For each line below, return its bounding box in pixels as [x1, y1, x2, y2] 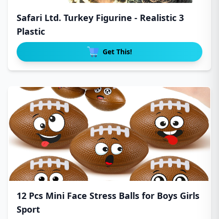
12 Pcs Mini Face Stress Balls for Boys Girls [17, 190, 199, 201]
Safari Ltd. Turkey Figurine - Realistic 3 [17, 12, 184, 23]
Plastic [17, 25, 45, 37]
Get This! [103, 47, 132, 56]
